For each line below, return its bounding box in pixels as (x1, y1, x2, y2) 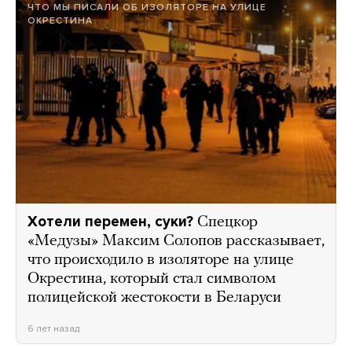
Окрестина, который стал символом (27, 271, 276, 288)
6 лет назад (27, 323, 79, 335)
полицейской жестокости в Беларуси (27, 290, 281, 306)
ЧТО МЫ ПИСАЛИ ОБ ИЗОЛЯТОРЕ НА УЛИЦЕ (27, 2, 266, 13)
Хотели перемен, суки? (27, 213, 193, 231)
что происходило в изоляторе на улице (27, 252, 294, 269)
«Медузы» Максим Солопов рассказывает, (27, 233, 324, 250)
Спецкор (197, 214, 258, 231)
